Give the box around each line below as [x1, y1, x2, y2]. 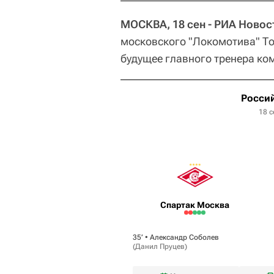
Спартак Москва [160, 199, 230, 210]
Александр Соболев [150, 232, 219, 242]
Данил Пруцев [135, 242, 185, 251]
